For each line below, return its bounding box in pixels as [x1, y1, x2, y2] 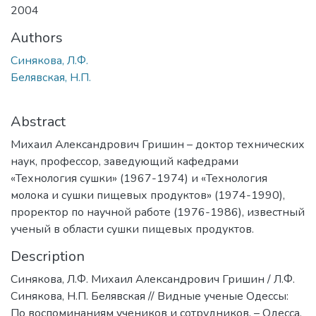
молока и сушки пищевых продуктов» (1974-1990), [11, 188, 285, 204]
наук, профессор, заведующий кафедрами [11, 154, 238, 170]
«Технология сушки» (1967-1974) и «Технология [11, 171, 267, 187]
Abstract [11, 112, 66, 132]
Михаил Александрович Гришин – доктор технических [11, 137, 305, 153]
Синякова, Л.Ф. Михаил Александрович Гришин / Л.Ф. [11, 272, 295, 288]
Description [11, 247, 85, 267]
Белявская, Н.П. [11, 70, 91, 86]
